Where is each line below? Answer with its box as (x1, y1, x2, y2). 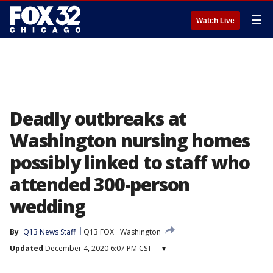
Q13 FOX (83, 227, 114, 237)
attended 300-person (10, 172, 190, 197)
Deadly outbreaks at (10, 106, 187, 131)
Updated (10, 243, 43, 253)
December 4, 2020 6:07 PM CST (43, 243, 152, 253)
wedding (10, 194, 85, 219)
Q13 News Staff (23, 227, 76, 237)
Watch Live (196, 16, 235, 25)
